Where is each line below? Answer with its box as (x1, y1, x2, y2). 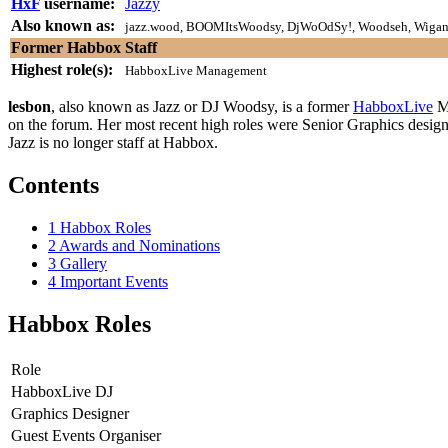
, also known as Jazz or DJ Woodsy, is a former (51, 97, 353, 115)
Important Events (60, 272, 168, 290)
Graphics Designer (11, 404, 129, 422)
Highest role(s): (11, 60, 113, 78)
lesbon (8, 97, 51, 115)
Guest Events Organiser (11, 426, 161, 444)
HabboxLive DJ (11, 382, 113, 400)
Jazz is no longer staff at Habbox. (8, 133, 218, 151)
